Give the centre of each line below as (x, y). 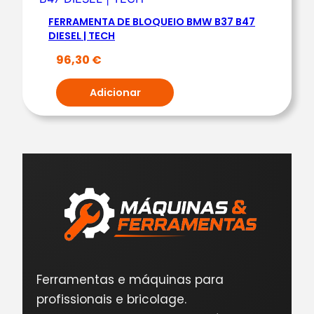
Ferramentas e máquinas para (130, 279)
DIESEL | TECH (82, 35)
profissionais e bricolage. (111, 299)
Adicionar (115, 92)
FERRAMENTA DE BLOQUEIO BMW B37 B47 (152, 21)
